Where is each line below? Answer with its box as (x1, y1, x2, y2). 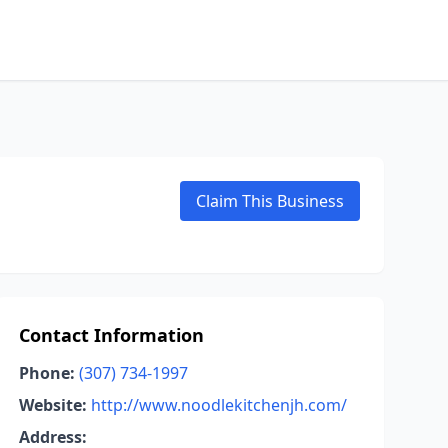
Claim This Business (196, 190, 344, 212)
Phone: (18, 362, 75, 384)
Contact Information (18, 323, 204, 347)
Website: (18, 394, 87, 416)
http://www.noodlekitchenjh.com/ (90, 394, 347, 416)
